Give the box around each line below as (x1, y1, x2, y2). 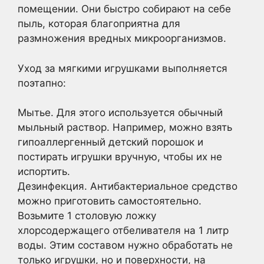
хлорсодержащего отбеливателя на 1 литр (18, 225, 229, 236)
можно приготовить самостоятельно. (18, 195, 202, 207)
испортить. (18, 166, 70, 177)
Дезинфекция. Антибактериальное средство (18, 180, 237, 192)
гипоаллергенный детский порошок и (18, 136, 203, 148)
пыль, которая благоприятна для (18, 18, 180, 29)
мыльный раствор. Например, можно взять (18, 121, 232, 133)
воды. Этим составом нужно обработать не (18, 239, 233, 251)
